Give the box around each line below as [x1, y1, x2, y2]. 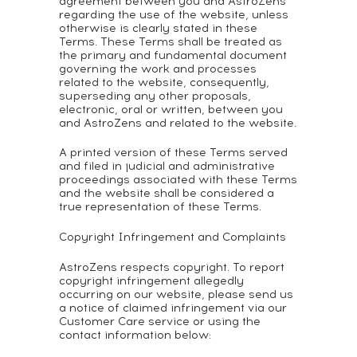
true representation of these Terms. [59, 200, 261, 214]
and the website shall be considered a [59, 186, 274, 200]
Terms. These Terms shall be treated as [59, 35, 282, 49]
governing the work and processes [59, 62, 257, 76]
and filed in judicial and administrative [59, 159, 275, 173]
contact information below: [59, 328, 211, 342]
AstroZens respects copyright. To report [59, 261, 284, 274]
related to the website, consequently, [59, 76, 269, 89]
